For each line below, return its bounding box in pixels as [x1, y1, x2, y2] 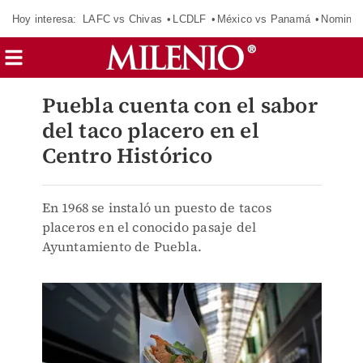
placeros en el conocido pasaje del [41, 218, 257, 236]
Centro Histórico [41, 141, 213, 170]
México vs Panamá [216, 12, 310, 25]
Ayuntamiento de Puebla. [41, 237, 203, 255]
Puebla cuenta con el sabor [41, 91, 318, 120]
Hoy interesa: [12, 12, 77, 25]
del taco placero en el [41, 116, 259, 145]
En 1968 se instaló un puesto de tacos [41, 199, 271, 216]
